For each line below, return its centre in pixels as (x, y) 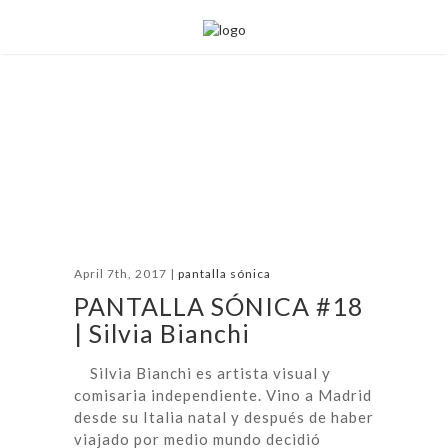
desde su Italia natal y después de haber (224, 417)
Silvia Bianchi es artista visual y (202, 373)
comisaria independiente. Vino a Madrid (223, 395)
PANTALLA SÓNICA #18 (219, 306)
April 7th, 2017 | (126, 273)
